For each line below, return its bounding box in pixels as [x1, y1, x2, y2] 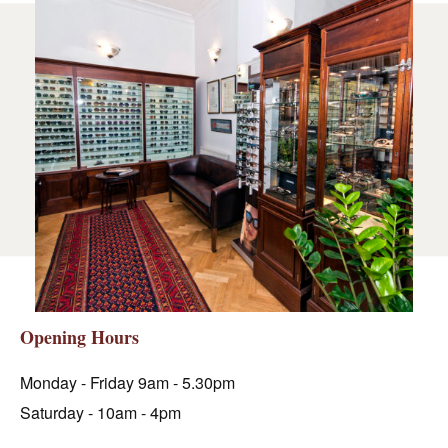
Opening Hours [20, 323, 139, 350]
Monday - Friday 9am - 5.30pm [20, 370, 235, 394]
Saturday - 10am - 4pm [20, 400, 181, 424]
